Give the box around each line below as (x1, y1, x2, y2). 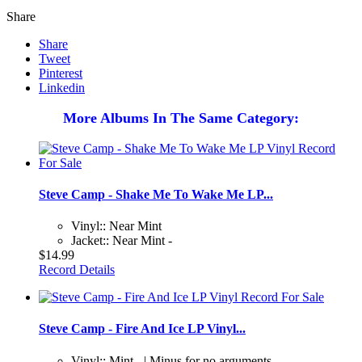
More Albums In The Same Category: (63, 109, 299, 126)
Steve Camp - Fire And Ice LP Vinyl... (39, 322, 246, 336)
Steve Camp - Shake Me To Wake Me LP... (39, 187, 273, 201)
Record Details (39, 263, 115, 277)
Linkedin (39, 80, 85, 95)
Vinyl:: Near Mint (71, 219, 162, 234)
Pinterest (39, 65, 82, 80)
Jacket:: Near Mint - (71, 234, 172, 248)
